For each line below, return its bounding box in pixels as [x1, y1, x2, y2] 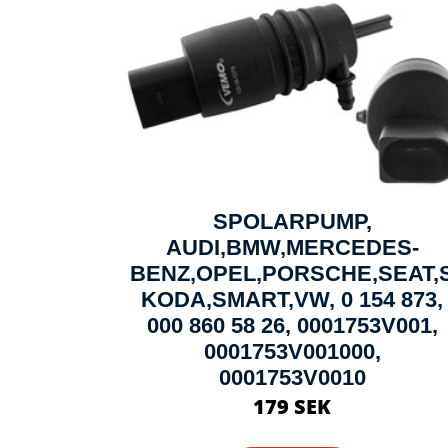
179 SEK [253, 392, 331, 420]
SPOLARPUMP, [212, 208, 372, 234]
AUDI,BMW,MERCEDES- [165, 234, 419, 260]
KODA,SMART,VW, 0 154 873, [141, 286, 443, 312]
